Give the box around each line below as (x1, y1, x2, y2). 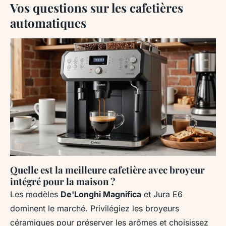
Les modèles (10, 189, 61, 199)
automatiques (10, 14, 86, 31)
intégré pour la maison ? (10, 175, 116, 188)
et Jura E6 (141, 189, 183, 199)
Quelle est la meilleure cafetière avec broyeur (10, 163, 205, 176)
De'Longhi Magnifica (61, 189, 141, 199)
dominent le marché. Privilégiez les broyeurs (10, 203, 179, 213)
